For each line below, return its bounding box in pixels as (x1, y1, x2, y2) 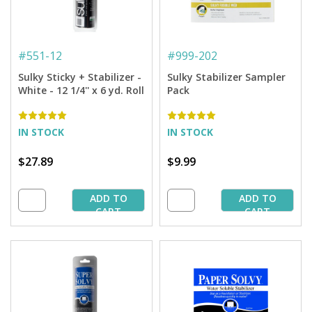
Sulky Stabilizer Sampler (167, 70, 286, 84)
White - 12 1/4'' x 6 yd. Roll (18, 83, 144, 97)
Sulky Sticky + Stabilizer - (18, 70, 141, 84)
